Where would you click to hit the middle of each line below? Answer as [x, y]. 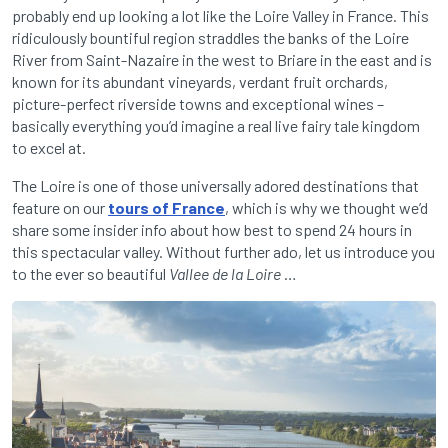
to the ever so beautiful [90, 274]
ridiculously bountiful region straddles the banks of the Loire [210, 38]
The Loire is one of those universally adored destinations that [215, 186]
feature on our [60, 208]
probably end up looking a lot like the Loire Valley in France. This [220, 16]
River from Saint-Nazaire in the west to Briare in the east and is [222, 60]
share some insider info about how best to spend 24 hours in [212, 230]
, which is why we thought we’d [326, 208]
